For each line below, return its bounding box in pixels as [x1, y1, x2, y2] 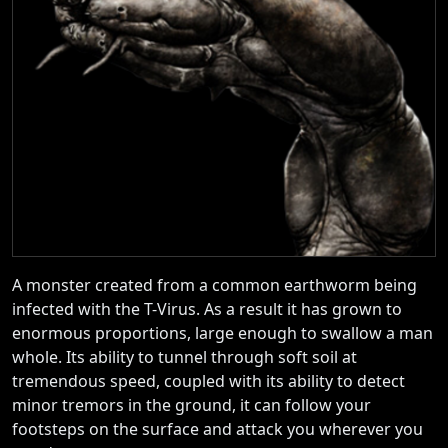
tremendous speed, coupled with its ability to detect [12, 369, 405, 392]
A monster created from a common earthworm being [12, 273, 417, 296]
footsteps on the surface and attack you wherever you [12, 417, 423, 440]
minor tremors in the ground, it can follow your [12, 393, 371, 416]
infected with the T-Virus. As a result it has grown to [12, 297, 402, 320]
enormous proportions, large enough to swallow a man [12, 321, 433, 344]
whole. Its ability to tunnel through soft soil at [12, 345, 357, 368]
